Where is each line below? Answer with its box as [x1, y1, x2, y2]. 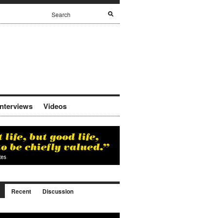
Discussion [42, 187, 73, 196]
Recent [11, 187, 31, 196]
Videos [43, 101, 67, 111]
